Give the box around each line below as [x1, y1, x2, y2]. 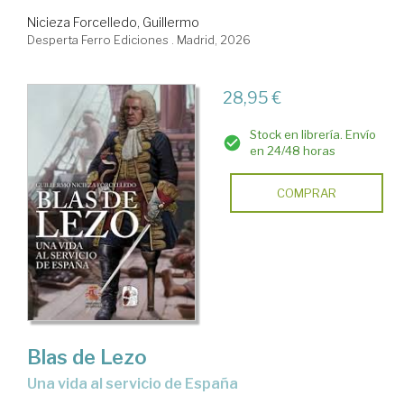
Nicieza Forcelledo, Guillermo [27, 14, 199, 31]
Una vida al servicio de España [37, 374, 238, 392]
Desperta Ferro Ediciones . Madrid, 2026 [27, 32, 251, 48]
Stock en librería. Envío [249, 127, 376, 142]
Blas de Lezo [27, 344, 147, 369]
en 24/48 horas [249, 143, 335, 159]
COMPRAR [276, 186, 336, 201]
